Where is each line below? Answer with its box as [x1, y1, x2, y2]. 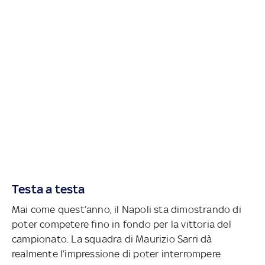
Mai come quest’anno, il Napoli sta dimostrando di [12, 203, 241, 215]
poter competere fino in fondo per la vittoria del [12, 218, 231, 230]
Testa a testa [12, 181, 85, 196]
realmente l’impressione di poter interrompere [12, 247, 221, 260]
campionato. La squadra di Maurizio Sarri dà [12, 232, 212, 245]
